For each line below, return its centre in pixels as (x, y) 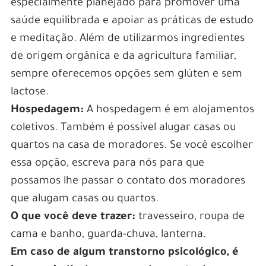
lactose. (29, 92)
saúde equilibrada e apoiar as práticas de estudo (132, 21)
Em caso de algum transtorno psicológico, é (124, 253)
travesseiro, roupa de (190, 217)
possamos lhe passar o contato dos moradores (128, 181)
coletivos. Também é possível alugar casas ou (123, 128)
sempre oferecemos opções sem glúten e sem (126, 75)
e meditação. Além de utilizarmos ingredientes (127, 39)
